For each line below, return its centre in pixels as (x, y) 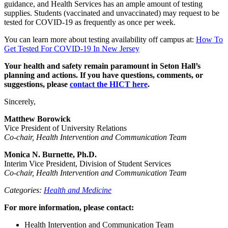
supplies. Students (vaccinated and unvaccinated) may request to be (112, 13)
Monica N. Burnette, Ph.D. (50, 154)
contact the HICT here (109, 84)
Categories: (24, 190)
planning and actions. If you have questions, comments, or (104, 75)
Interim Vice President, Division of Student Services (88, 163)
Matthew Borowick (37, 119)
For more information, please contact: (69, 207)
